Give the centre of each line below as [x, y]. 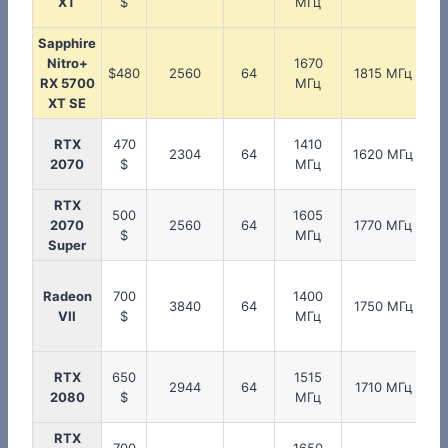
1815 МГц [383, 73]
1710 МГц [383, 387]
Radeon [67, 296]
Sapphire [67, 43]
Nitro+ [67, 63]
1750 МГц [383, 306]
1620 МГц [383, 154]
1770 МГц [383, 225]
